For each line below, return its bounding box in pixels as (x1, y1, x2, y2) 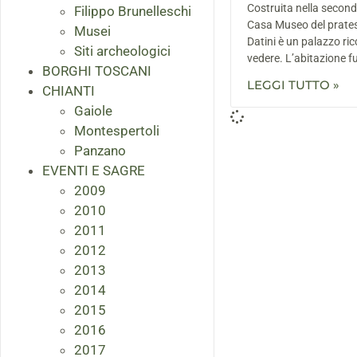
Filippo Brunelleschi (74, 3, 191, 20)
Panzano (74, 143, 126, 159)
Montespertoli (74, 123, 159, 139)
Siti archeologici (74, 43, 171, 60)
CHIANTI (42, 83, 95, 100)
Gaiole (74, 103, 112, 120)
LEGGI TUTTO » (246, 77, 339, 93)
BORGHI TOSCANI (42, 63, 151, 80)
